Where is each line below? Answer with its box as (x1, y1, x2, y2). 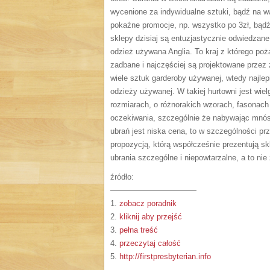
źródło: (110, 172, 134, 181)
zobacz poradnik (119, 199, 177, 208)
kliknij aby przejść (119, 212, 182, 221)
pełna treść (119, 225, 158, 234)
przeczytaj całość (119, 239, 181, 248)
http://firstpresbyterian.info (119, 252, 211, 261)
